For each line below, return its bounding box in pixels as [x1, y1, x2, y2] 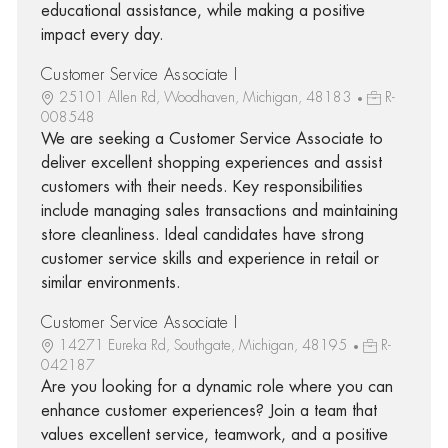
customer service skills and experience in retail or [40, 250, 379, 267]
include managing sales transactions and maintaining [40, 202, 398, 219]
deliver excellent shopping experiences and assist [40, 154, 382, 171]
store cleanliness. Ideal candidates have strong [40, 226, 364, 243]
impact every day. [40, 26, 164, 43]
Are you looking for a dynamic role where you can [40, 378, 393, 395]
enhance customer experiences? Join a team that [40, 402, 377, 419]
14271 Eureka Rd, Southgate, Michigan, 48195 [58, 337, 351, 352]
